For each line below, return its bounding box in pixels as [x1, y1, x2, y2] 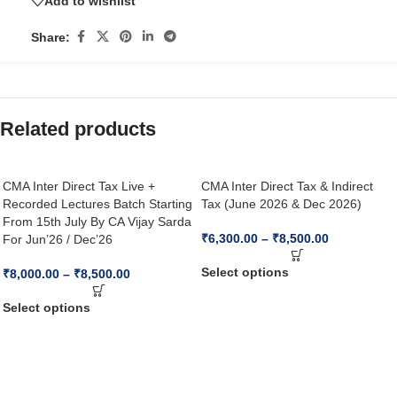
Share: [31, 29, 70, 44]
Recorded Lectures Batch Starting [3, 197, 192, 211]
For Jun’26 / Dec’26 [3, 232, 113, 246]
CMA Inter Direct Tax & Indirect [201, 179, 373, 193]
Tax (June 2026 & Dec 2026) [201, 197, 362, 211]
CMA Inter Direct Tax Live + [3, 179, 155, 193]
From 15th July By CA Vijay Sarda [3, 214, 191, 229]
